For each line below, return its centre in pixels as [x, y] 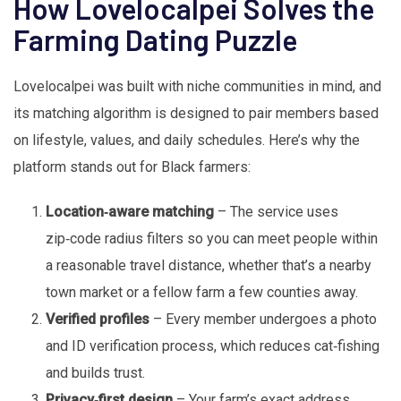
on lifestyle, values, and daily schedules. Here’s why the [187, 141]
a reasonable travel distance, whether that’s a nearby [209, 266]
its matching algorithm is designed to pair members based [196, 114]
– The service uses [276, 212]
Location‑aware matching [130, 212]
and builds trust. [95, 373]
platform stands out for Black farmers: [132, 167]
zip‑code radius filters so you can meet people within [212, 239]
